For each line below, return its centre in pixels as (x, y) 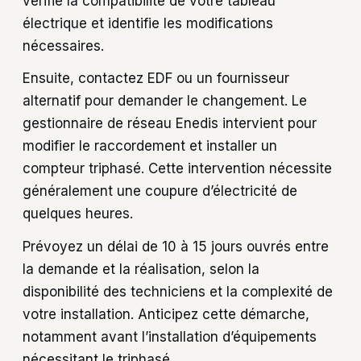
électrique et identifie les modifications (148, 23)
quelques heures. (78, 214)
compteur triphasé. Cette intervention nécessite (177, 169)
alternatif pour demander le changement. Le (165, 101)
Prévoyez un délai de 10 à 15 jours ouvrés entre (176, 247)
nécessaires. (63, 46)
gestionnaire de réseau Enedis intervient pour (170, 124)
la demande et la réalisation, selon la (141, 270)
